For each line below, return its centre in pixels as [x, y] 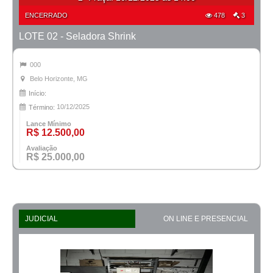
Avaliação [42, 148]
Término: [42, 107]
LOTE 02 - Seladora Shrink [77, 36]
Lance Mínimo [49, 123]
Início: [37, 93]
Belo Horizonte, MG [59, 78]
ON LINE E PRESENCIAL [206, 218]
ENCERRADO [46, 15]
